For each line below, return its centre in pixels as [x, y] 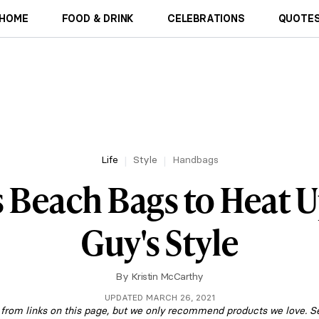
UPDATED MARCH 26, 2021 [159, 297]
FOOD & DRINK [98, 19]
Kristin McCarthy [167, 276]
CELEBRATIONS [206, 19]
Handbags [195, 159]
